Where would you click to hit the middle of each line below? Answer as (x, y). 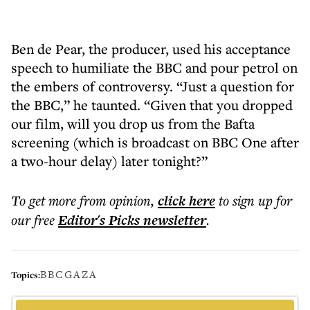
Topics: (26, 274)
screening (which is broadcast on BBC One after (155, 142)
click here (186, 201)
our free (33, 220)
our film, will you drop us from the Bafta (133, 124)
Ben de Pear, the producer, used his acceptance (151, 49)
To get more (45, 200)
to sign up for (255, 200)
